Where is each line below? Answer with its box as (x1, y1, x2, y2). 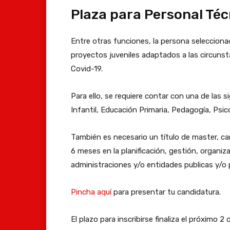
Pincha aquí (71, 187, 111, 197)
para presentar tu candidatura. (111, 187, 221, 197)
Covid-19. (71, 64, 103, 73)
